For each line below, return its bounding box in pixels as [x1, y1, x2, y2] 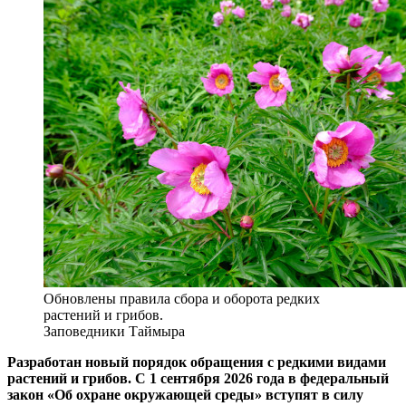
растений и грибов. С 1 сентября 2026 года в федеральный [7, 371, 389, 387]
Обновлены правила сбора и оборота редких [43, 291, 320, 307]
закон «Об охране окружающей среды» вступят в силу [7, 387, 363, 403]
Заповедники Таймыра [43, 324, 185, 340]
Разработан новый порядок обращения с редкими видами [7, 354, 386, 371]
